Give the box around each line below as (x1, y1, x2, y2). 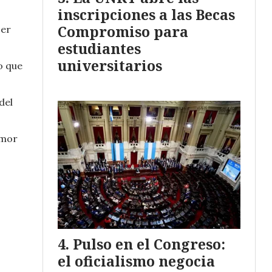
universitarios (58, 56, 162, 76)
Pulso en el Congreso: (73, 234, 225, 254)
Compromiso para (58, 22, 188, 42)
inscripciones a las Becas (58, 5, 235, 25)
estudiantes (58, 39, 141, 59)
